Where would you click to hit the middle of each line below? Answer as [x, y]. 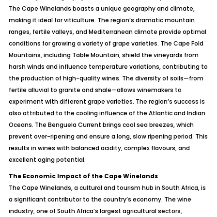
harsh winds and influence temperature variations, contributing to [108, 67]
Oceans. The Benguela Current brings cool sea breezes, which [101, 125]
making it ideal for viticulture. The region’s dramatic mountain [101, 20]
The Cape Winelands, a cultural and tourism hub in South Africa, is [107, 188]
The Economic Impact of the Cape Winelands [83, 176]
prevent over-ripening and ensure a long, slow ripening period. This [108, 136]
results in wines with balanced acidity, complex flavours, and [99, 148]
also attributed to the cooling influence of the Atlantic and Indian [107, 113]
